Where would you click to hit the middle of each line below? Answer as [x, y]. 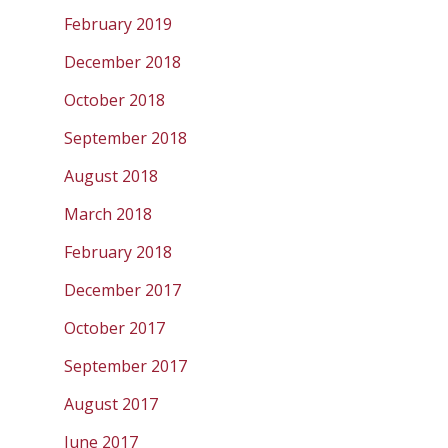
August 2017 [111, 403]
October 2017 [114, 327]
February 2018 [118, 251]
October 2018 [114, 99]
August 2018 [111, 175]
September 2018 [125, 137]
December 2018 [122, 61]
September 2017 [125, 365]
